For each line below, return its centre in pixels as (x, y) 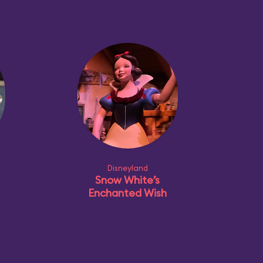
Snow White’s (127, 180)
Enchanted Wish (127, 193)
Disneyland (127, 168)
